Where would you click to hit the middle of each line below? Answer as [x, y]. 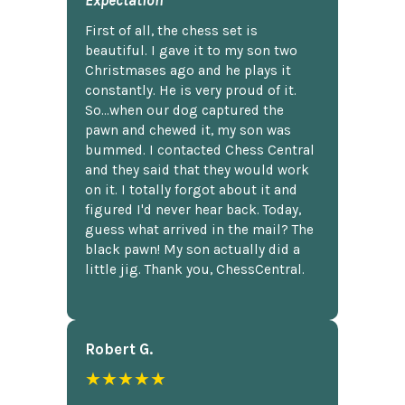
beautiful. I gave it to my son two [191, 50]
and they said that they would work [197, 170]
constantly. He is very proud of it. [191, 90]
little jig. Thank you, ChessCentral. [195, 269]
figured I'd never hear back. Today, [193, 209]
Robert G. [119, 349]
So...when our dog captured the [184, 110]
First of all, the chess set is [171, 30]
